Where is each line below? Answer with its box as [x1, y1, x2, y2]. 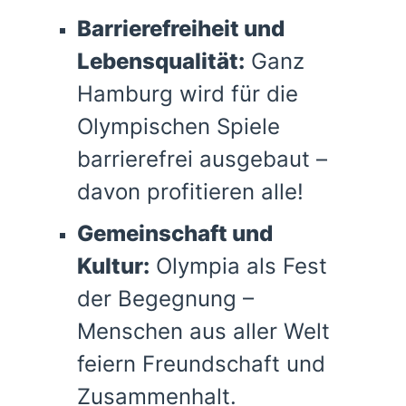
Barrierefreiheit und [76, 15, 285, 43]
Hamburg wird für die [76, 81, 298, 108]
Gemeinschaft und [76, 220, 273, 247]
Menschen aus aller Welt [76, 318, 330, 345]
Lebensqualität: [76, 48, 245, 75]
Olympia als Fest [149, 253, 327, 280]
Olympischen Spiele [76, 113, 280, 140]
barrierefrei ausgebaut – [76, 146, 327, 173]
